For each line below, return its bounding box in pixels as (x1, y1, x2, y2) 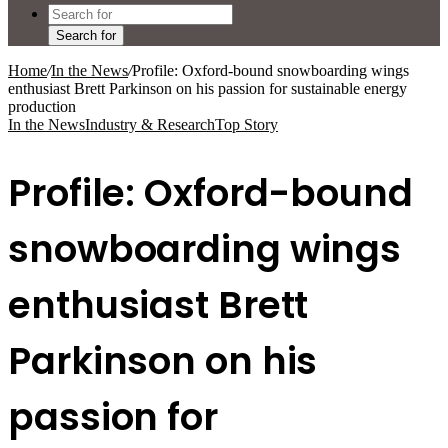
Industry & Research (85, 116, 215, 133)
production (8, 98, 76, 115)
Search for (56, 28, 116, 43)
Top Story (215, 116, 278, 133)
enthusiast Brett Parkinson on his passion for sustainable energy (8, 80, 407, 97)
